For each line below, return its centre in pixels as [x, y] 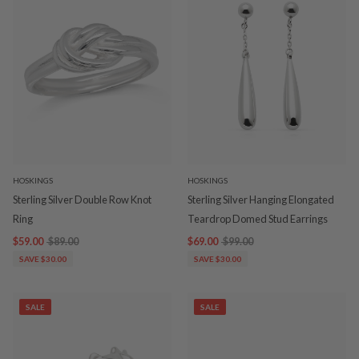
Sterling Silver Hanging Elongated [261, 199]
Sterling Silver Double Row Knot [82, 199]
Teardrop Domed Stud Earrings [258, 218]
